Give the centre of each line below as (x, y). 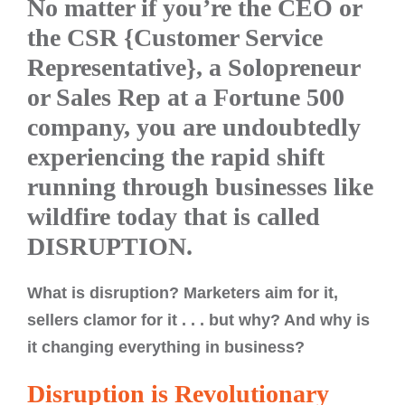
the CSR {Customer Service (175, 38)
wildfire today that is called (174, 217)
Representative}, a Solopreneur (193, 67)
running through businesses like (200, 187)
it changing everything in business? (166, 347)
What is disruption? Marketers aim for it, (183, 293)
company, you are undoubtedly (194, 127)
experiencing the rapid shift (176, 157)
